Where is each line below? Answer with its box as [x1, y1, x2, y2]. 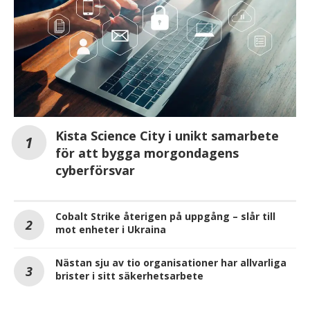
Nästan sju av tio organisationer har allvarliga [55, 255, 286, 269]
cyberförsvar [55, 161, 135, 179]
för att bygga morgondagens [55, 144, 239, 161]
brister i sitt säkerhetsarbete [55, 268, 203, 282]
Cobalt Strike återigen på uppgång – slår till [55, 209, 275, 223]
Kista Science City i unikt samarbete [55, 127, 279, 144]
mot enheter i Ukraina [55, 222, 166, 236]
